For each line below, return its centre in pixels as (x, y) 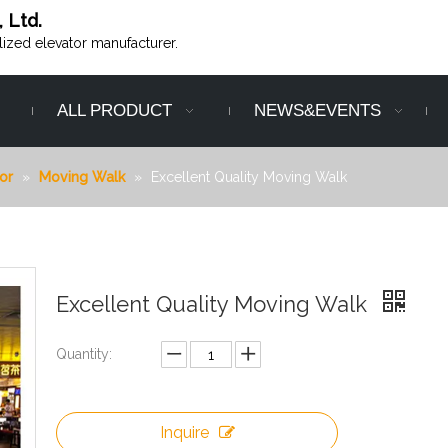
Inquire (184, 433)
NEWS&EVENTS (317, 111)
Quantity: (84, 354)
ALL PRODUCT (115, 111)
